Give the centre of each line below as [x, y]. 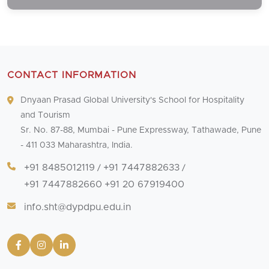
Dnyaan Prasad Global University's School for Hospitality [133, 101]
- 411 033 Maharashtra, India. [77, 146]
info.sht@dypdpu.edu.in [77, 207]
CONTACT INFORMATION [72, 75]
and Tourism [46, 116]
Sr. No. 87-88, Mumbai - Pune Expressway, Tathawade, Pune [141, 131]
